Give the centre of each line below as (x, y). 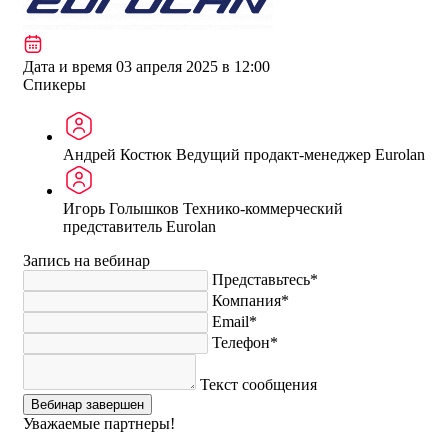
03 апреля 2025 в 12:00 (191, 66)
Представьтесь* (265, 279)
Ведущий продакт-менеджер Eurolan (300, 154)
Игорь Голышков (123, 208)
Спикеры (54, 84)
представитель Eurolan (139, 226)
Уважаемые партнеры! (99, 423)
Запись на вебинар (86, 260)
